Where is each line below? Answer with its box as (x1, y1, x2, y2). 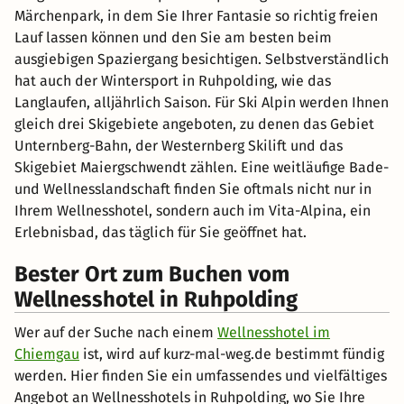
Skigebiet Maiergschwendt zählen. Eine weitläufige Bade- (14, 158, 389, 176)
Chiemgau (14, 344, 79, 363)
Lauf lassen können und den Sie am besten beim (14, 28, 332, 46)
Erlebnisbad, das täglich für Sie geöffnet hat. (14, 223, 307, 241)
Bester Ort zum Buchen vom (14, 261, 289, 287)
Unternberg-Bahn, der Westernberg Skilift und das (14, 136, 343, 154)
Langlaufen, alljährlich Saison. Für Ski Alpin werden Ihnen (14, 93, 389, 111)
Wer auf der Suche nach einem (14, 323, 217, 341)
